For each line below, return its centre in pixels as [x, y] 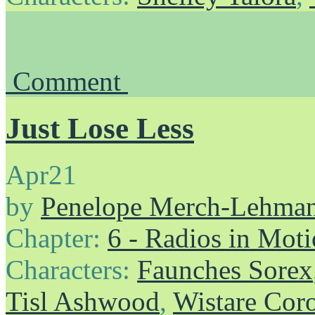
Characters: [71, 270]
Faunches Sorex [225, 270]
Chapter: [57, 238]
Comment [70, 81]
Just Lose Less [100, 128]
